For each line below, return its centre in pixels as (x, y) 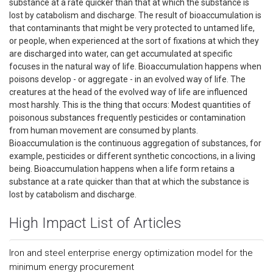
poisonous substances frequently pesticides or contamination (127, 118)
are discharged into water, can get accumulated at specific (121, 54)
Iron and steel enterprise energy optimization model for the (131, 253)
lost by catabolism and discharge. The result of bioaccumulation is (135, 15)
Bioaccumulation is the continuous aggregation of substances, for (135, 143)
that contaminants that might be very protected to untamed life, (132, 28)
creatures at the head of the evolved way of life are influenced (128, 92)
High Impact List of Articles (95, 223)
